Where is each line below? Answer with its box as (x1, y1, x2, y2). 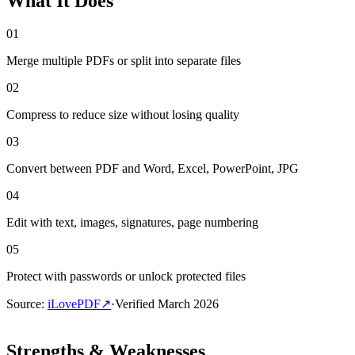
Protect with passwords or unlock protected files (6, 269, 246, 284)
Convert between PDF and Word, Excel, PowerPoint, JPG (6, 162, 299, 176)
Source (6, 297, 41, 311)
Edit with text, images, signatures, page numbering (6, 216, 258, 230)
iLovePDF (48, 297, 101, 311)
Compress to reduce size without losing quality (6, 108, 239, 122)
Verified (115, 297, 158, 311)
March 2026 (158, 297, 219, 311)
